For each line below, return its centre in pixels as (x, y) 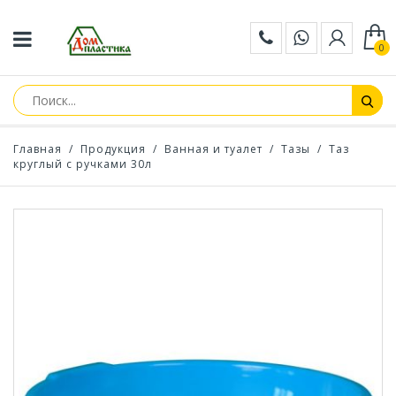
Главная (38, 149)
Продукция (113, 149)
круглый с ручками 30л (83, 164)
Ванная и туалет (213, 149)
